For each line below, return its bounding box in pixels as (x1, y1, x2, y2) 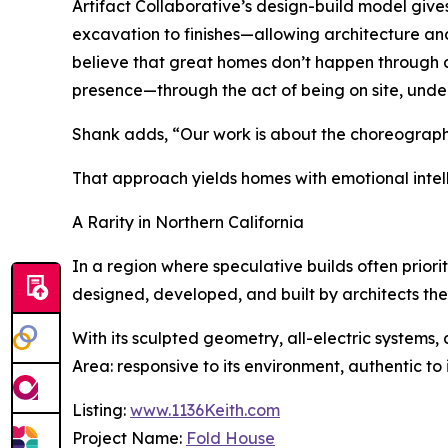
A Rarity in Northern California (72, 212, 304, 233)
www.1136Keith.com (130, 400, 280, 421)
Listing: (72, 400, 130, 421)
